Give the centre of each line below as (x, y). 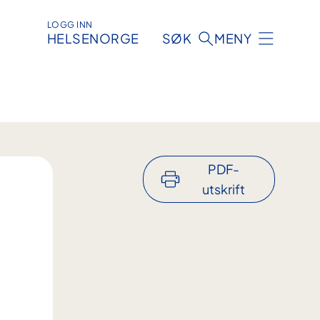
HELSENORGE (93, 39)
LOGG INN (70, 25)
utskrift (223, 189)
